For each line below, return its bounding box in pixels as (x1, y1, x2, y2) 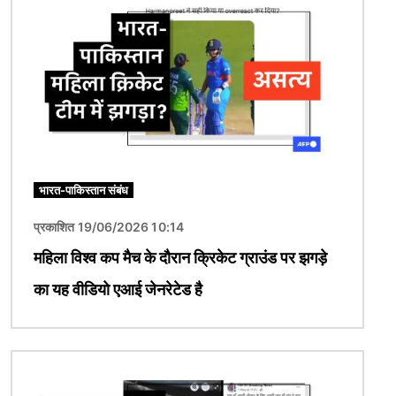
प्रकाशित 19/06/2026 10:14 (34, 219, 184, 235)
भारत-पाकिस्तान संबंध (39, 183, 128, 198)
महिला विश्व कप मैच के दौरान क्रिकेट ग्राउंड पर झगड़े (34, 248, 327, 268)
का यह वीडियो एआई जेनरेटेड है (34, 280, 202, 300)
